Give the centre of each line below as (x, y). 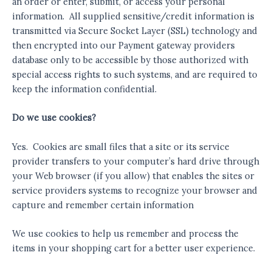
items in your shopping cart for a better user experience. (134, 248)
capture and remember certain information (103, 205)
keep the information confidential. (84, 89)
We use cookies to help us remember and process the (125, 234)
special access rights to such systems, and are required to (135, 75)
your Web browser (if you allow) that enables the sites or (133, 175)
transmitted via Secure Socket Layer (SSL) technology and (135, 31)
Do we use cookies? (54, 118)
